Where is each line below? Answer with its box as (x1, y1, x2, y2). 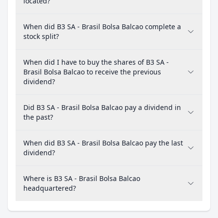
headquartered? (23, 183, 76, 193)
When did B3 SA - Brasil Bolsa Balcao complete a (23, 22, 181, 31)
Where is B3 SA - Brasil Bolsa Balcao (23, 174, 140, 183)
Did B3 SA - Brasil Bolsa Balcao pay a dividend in (23, 103, 181, 112)
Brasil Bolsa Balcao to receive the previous (23, 67, 161, 76)
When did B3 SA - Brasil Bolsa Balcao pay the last (23, 138, 183, 147)
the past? (23, 112, 53, 122)
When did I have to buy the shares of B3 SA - (23, 57, 169, 67)
